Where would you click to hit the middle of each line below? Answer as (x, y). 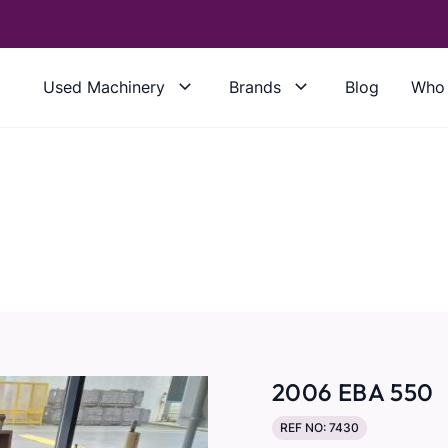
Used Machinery (103, 87)
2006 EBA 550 (352, 392)
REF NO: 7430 (319, 427)
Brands (254, 87)
